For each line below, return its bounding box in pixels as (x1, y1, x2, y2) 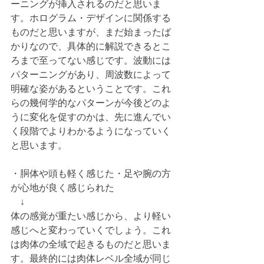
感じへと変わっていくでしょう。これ (11, 225, 171, 235)
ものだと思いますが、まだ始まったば (11, 27, 171, 37)
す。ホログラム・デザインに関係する (11, 13, 171, 23)
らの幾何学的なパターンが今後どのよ (11, 98, 171, 108)
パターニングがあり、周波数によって (11, 70, 171, 80)
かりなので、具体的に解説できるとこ (11, 41, 171, 51)
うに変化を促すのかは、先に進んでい (11, 112, 171, 122)
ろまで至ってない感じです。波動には (11, 55, 171, 65)
